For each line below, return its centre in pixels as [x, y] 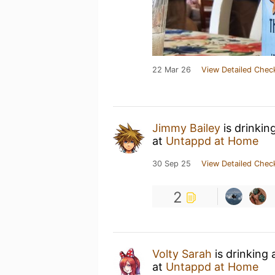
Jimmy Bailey [186, 128]
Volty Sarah [182, 254]
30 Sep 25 [172, 163]
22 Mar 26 [172, 69]
